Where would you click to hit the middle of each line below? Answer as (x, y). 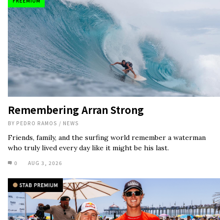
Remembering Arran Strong (76, 38)
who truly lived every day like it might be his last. (88, 76)
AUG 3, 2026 (45, 91)
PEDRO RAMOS (38, 52)
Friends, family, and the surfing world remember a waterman (107, 66)
